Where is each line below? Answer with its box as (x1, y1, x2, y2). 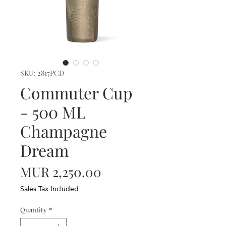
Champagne (20, 120, 107, 142)
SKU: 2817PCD (20, 68, 64, 78)
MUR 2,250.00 (20, 163, 101, 181)
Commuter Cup (20, 82, 133, 104)
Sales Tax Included (20, 182, 79, 196)
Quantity (20, 205, 47, 214)
